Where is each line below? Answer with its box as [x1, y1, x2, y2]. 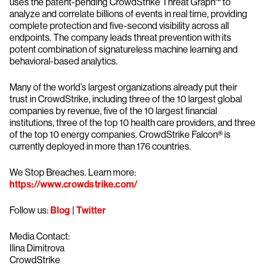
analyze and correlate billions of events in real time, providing [9, 8, 247, 20]
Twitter [76, 205, 106, 216]
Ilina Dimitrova [9, 243, 64, 254]
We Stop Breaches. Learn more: [9, 167, 136, 178]
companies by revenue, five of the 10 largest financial [9, 105, 217, 117]
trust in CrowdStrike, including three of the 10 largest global [9, 93, 242, 105]
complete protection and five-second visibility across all [9, 20, 229, 31]
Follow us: [9, 205, 50, 216]
